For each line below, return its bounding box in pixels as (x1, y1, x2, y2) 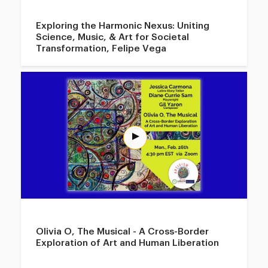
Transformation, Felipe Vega (36, 43, 167, 53)
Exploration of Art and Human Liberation (36, 237, 220, 248)
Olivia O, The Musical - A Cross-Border (36, 226, 209, 236)
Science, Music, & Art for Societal (36, 32, 190, 42)
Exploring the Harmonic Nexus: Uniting (36, 20, 210, 31)
